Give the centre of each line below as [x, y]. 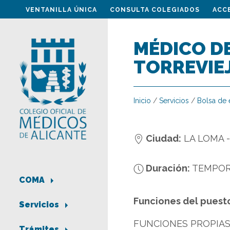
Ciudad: [162, 138]
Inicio [142, 101]
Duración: [167, 168]
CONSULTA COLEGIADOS [155, 10]
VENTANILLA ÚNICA [61, 10]
